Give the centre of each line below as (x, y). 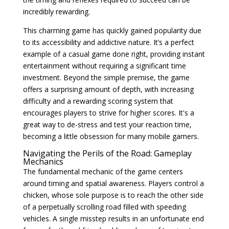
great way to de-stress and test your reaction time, (107, 124)
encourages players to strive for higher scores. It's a (108, 113)
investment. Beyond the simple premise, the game (106, 77)
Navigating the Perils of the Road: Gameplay (107, 153)
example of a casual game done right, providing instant (114, 54)
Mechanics (43, 162)
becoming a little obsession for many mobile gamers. (111, 136)
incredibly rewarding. (56, 12)
